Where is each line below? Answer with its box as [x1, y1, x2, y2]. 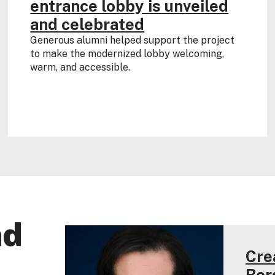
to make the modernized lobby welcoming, [30, 47, 225, 60]
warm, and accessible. [30, 61, 131, 73]
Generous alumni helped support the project [30, 34, 235, 46]
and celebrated [30, 14, 145, 34]
